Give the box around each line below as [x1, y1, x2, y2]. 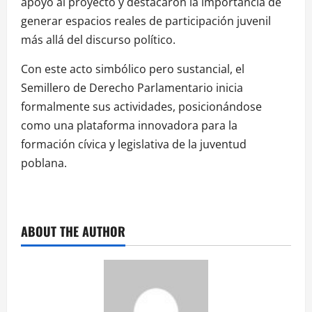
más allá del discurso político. [21, 31, 175, 47]
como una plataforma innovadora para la [21, 117, 237, 133]
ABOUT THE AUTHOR [21, 221, 125, 240]
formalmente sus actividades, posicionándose [21, 98, 262, 114]
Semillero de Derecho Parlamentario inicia [21, 79, 243, 95]
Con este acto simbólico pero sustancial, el [21, 61, 244, 77]
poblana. [21, 155, 67, 171]
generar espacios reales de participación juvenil [21, 13, 271, 29]
